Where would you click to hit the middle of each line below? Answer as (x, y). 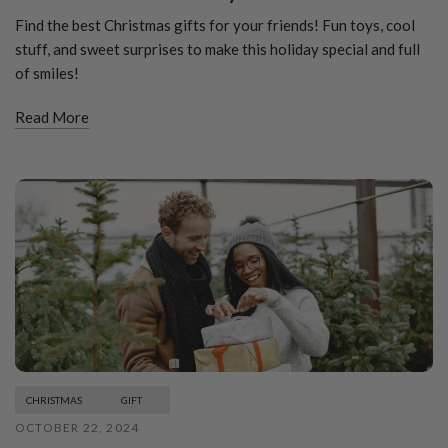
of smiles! (47, 73)
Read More (52, 117)
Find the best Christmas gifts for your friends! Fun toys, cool (215, 25)
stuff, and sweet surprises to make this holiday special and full (217, 49)
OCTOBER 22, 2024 (77, 427)
